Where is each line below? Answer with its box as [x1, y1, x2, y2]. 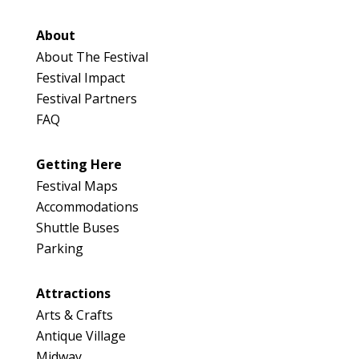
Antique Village [35, 327, 126, 345]
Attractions [35, 284, 111, 303]
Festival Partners [35, 90, 137, 108]
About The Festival [35, 48, 148, 67]
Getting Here [35, 155, 122, 174]
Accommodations [35, 198, 139, 216]
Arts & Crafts [35, 306, 113, 325]
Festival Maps [35, 177, 118, 196]
